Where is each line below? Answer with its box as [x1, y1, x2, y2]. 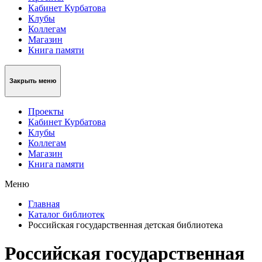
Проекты [28, 106, 64, 116]
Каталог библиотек [28, 209, 105, 219]
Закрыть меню [9, 77, 56, 85]
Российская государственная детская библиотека [28, 219, 223, 230]
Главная [28, 198, 60, 209]
